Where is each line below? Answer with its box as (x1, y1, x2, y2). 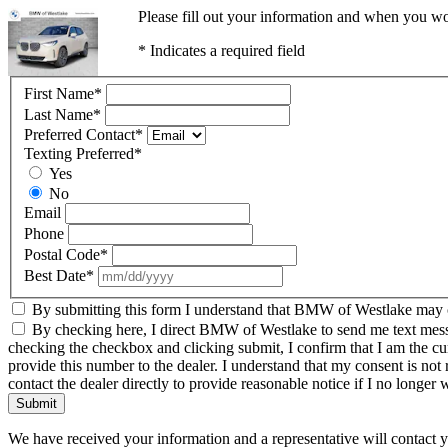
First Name (24, 84, 94, 102)
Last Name (24, 105, 93, 123)
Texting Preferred (24, 144, 134, 162)
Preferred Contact (24, 125, 135, 143)
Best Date (24, 266, 86, 284)
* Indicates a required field (137, 42, 305, 59)
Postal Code (24, 245, 100, 263)
